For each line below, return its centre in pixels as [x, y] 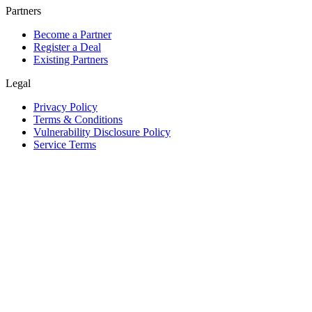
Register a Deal [67, 47]
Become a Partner [72, 35]
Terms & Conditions [78, 120]
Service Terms [65, 145]
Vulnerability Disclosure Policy [102, 132]
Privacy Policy [65, 107]
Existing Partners [71, 60]
